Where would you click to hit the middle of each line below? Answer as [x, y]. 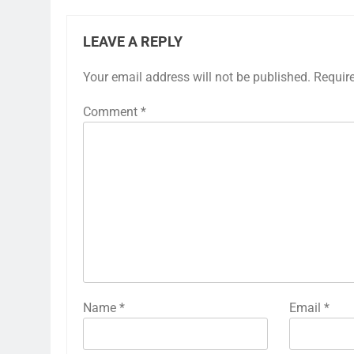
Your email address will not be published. [197, 77]
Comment [112, 112]
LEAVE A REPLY [133, 42]
